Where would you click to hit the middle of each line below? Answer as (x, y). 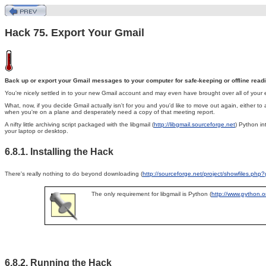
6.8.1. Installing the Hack (59, 152)
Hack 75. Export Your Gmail (75, 33)
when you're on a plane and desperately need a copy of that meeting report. (110, 112)
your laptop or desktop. (37, 131)
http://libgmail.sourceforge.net (194, 124)
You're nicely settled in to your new (53, 93)
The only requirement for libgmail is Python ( (151, 194)
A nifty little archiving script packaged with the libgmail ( (79, 124)
